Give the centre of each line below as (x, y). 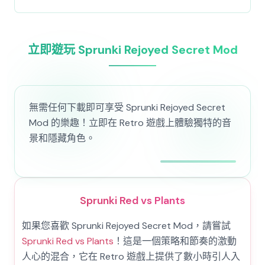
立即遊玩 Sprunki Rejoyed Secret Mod (132, 50)
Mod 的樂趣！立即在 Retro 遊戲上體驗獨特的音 (130, 123)
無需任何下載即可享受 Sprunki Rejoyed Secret (127, 107)
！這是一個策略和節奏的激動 (175, 241)
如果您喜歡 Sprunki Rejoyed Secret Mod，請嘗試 (126, 226)
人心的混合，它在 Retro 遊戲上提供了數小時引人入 (131, 256)
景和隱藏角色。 (62, 138)
